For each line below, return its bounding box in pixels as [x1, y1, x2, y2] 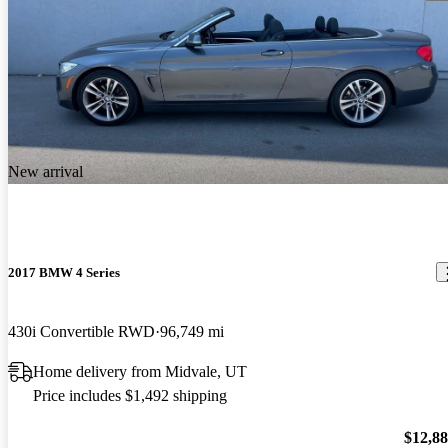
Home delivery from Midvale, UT [33, 362, 247, 380]
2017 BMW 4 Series [8, 264, 120, 280]
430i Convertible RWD [8, 322, 155, 340]
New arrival [8, 163, 83, 181]
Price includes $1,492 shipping [33, 386, 227, 404]
